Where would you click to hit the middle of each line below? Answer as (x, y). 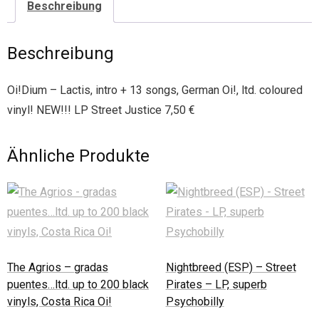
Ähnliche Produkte (78, 156)
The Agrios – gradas (58, 267)
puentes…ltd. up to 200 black (78, 284)
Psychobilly (195, 301)
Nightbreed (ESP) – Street (231, 267)
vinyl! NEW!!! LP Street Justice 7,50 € (101, 110)
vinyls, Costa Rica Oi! (59, 301)
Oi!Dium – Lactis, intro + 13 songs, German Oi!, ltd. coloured (155, 90)
